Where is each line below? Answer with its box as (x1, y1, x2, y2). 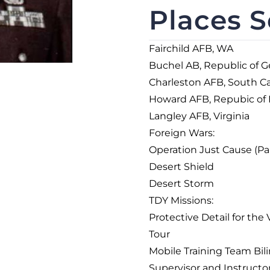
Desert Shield (149, 161, 215, 172)
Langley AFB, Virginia (149, 110, 250, 122)
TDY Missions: (149, 195, 214, 206)
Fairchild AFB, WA (149, 43, 234, 54)
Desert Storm (149, 178, 215, 189)
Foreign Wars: (149, 127, 215, 139)
